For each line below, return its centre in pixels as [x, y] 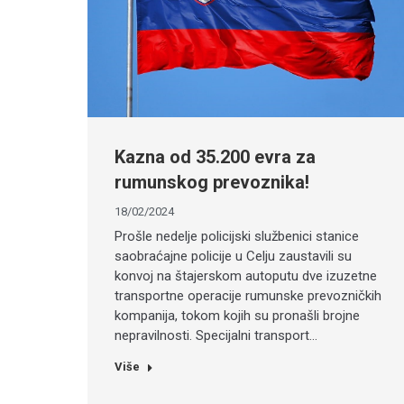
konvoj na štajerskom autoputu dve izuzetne [246, 276]
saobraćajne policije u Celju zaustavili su [233, 257]
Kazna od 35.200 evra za [215, 157]
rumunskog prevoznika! [212, 183]
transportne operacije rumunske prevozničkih [248, 296]
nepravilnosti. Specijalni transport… [216, 336]
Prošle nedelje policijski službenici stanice [237, 237]
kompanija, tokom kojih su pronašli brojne [237, 316]
